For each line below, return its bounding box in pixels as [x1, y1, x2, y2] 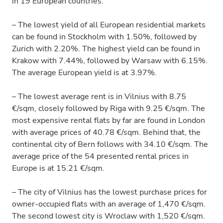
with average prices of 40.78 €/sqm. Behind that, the [12, 127, 201, 138]
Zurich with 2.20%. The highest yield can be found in [12, 43, 200, 54]
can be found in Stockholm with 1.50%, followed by [12, 31, 197, 42]
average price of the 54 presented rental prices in [12, 151, 189, 162]
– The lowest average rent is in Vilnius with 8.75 [12, 91, 186, 102]
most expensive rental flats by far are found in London [12, 115, 205, 126]
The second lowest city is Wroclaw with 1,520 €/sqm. [12, 211, 205, 222]
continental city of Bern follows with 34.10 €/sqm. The [12, 139, 208, 150]
